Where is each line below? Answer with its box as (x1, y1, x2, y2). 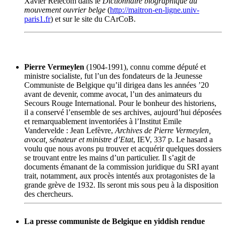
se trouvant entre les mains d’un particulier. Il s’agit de (24, 153, 195, 162)
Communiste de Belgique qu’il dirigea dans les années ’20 (24, 81, 209, 90)
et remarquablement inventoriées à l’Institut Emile (24, 117, 182, 126)
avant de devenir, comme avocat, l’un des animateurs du (24, 90, 202, 99)
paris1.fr (24, 15, 50, 24)
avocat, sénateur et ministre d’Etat (24, 135, 133, 144)
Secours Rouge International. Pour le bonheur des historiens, (24, 99, 216, 108)
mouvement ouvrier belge (24, 6, 105, 15)
